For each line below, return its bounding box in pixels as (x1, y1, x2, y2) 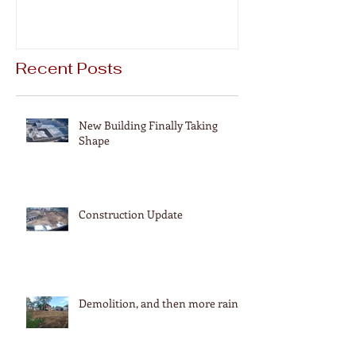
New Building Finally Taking (79, 117, 218, 133)
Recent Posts (16, 57, 122, 79)
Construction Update (79, 206, 183, 222)
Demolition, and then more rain (79, 295, 238, 311)
